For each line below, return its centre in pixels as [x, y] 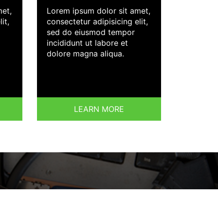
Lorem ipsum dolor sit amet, [99, 11]
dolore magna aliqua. [85, 54]
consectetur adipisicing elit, [97, 22]
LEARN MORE [99, 109]
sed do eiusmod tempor [91, 32]
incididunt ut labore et [87, 43]
